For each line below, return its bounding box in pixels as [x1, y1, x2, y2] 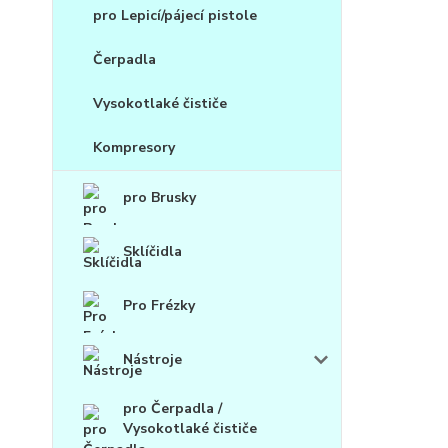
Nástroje [123, 350, 182, 370]
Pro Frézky [123, 296, 195, 316]
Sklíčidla [123, 242, 182, 262]
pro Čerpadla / [123, 399, 222, 419]
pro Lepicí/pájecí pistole [93, 6, 257, 26]
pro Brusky [123, 188, 196, 208]
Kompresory [93, 138, 175, 158]
